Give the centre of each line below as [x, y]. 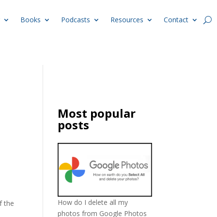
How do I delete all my [93, 202]
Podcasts [76, 20]
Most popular [97, 113]
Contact [176, 20]
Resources [127, 20]
